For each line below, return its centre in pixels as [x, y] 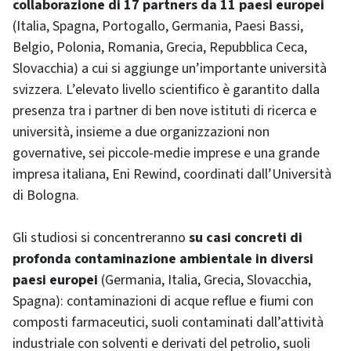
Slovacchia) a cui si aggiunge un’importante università [170, 69]
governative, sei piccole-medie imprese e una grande [166, 153]
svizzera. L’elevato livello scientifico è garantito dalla [166, 90]
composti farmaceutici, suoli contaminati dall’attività [168, 322]
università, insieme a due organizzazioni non [141, 132]
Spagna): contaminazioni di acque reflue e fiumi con [163, 301]
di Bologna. [46, 195]
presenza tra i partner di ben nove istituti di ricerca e [165, 111]
